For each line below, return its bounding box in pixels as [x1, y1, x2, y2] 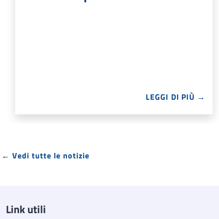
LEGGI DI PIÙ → [146, 91, 205, 103]
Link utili [6, 201, 46, 218]
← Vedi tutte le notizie [1, 150, 89, 162]
